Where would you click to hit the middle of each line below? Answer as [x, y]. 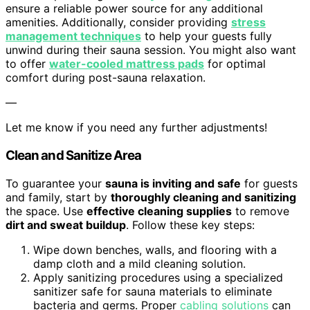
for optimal [235, 64]
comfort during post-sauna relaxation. [106, 78]
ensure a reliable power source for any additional [134, 9]
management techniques [73, 36]
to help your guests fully [207, 36]
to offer [27, 64]
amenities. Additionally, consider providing [118, 22]
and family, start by [58, 197]
